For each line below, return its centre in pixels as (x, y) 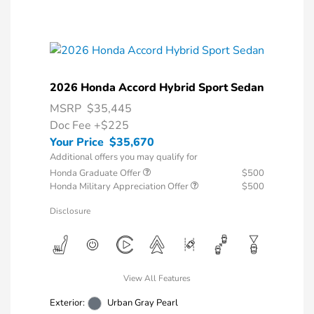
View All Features (157, 278)
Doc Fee (72, 125)
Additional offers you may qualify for (124, 157)
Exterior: (67, 303)
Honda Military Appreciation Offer (120, 186)
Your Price (77, 142)
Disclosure (70, 211)
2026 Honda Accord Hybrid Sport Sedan (157, 87)
